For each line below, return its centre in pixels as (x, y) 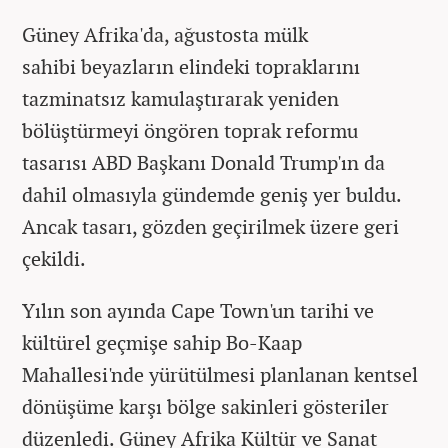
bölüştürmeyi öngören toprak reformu (190, 131)
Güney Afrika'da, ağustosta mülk (165, 35)
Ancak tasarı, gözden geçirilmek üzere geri (210, 227)
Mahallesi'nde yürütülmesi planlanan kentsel (220, 375)
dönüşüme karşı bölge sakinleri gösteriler (205, 407)
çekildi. (56, 259)
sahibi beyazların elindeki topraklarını (191, 67)
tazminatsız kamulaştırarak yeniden (180, 99)
